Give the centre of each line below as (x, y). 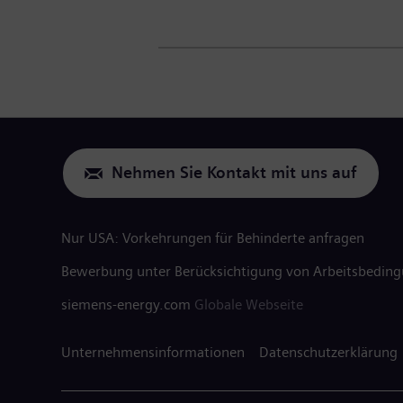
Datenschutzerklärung (328, 352)
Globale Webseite (249, 304)
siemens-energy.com (128, 304)
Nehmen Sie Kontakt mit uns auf (234, 173)
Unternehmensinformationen (153, 352)
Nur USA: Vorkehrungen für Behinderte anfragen (213, 238)
